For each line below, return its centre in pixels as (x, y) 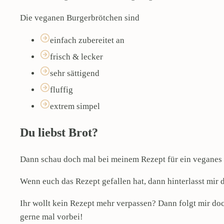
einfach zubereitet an (87, 40)
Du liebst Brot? (60, 132)
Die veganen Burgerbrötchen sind (80, 18)
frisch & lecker (77, 57)
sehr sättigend (76, 73)
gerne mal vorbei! (51, 217)
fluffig (62, 90)
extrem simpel (75, 106)
